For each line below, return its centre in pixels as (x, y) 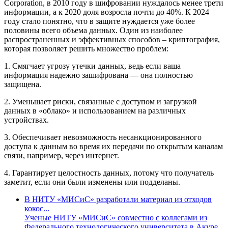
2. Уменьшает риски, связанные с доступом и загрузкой (101, 102)
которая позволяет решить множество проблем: (86, 49)
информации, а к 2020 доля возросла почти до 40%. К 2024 (107, 12)
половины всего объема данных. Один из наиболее (93, 31)
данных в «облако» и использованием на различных (95, 111)
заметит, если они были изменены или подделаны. (92, 182)
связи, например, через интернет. (62, 156)
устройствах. (26, 120)
